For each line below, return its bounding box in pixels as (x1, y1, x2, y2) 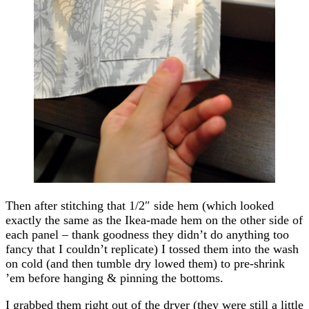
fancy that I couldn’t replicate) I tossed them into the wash (6, 241, 299, 256)
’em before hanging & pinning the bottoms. (6, 270, 223, 285)
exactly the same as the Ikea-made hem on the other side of (6, 212, 303, 227)
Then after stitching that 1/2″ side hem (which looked (6, 198, 274, 212)
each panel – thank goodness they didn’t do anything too (6, 227, 289, 241)
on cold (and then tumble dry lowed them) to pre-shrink (6, 256, 285, 270)
